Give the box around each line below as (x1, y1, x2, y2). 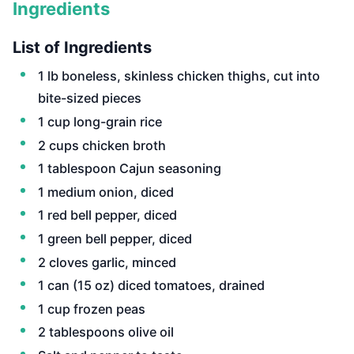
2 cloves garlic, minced (38, 254, 176, 270)
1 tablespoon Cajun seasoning (38, 160, 221, 177)
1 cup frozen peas (38, 300, 145, 317)
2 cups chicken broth (38, 137, 166, 153)
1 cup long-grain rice (38, 113, 162, 130)
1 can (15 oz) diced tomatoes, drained (38, 277, 265, 294)
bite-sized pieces (38, 90, 141, 107)
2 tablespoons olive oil (38, 324, 174, 341)
